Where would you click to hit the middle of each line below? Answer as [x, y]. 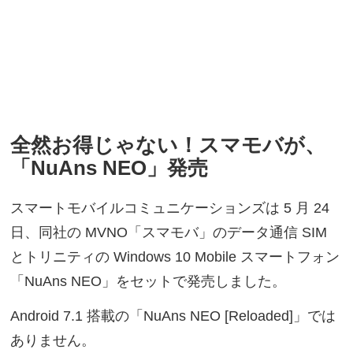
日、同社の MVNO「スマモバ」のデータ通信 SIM [169, 233]
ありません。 [53, 340]
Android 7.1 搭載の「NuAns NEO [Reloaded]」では [173, 316]
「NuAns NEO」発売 [110, 168]
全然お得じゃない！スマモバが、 [168, 145]
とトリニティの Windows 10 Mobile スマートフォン [175, 257]
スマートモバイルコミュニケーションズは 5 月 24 [170, 208]
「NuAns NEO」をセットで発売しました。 [149, 282]
